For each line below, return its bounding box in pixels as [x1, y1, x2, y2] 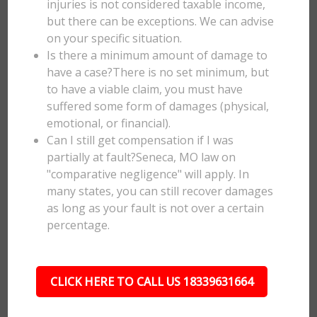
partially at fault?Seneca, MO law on [47, 149, 236, 165]
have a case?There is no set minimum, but [47, 64, 270, 80]
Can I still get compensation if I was [47, 132, 234, 148]
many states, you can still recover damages [47, 183, 274, 199]
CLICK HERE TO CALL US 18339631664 [50, 274, 253, 289]
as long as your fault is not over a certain [47, 200, 265, 216]
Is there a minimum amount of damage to [47, 47, 268, 63]
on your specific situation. [47, 30, 183, 46]
